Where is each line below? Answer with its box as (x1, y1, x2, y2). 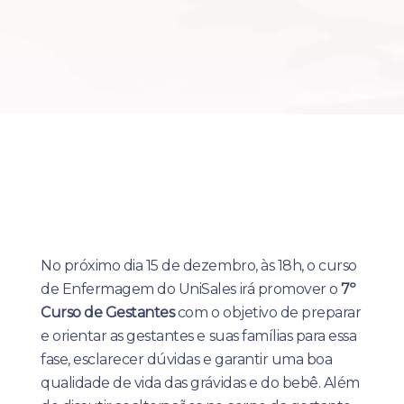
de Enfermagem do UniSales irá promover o (41, 280, 342, 298)
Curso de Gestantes (41, 304, 175, 321)
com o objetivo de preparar (174, 304, 362, 321)
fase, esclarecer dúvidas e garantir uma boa (41, 351, 333, 368)
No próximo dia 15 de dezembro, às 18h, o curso (41, 257, 357, 274)
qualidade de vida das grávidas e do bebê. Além (41, 374, 360, 391)
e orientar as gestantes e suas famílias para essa (41, 327, 357, 344)
